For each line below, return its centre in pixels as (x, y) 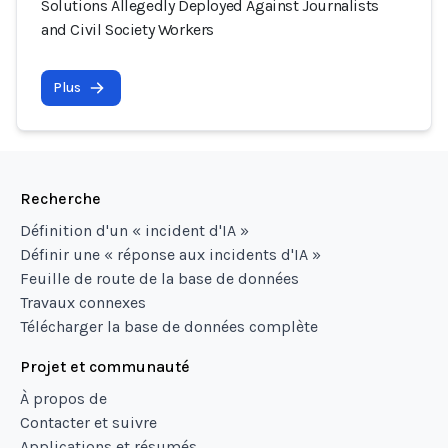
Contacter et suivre (88, 422)
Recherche (60, 198)
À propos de (63, 398)
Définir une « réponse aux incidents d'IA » (170, 254)
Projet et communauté (105, 366)
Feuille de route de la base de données (159, 278)
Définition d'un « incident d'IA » (134, 230)
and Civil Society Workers (128, 29)
